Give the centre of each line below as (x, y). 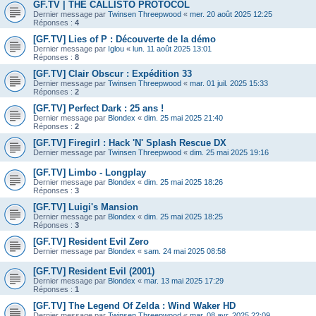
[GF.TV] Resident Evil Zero (91, 242)
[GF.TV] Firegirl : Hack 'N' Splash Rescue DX (130, 143)
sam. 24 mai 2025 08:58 (185, 251)
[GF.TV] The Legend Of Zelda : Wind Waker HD (134, 306)
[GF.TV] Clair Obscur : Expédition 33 (113, 74)
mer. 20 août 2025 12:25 (231, 14)
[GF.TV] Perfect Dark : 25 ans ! (98, 109)
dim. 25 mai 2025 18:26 (183, 182)
